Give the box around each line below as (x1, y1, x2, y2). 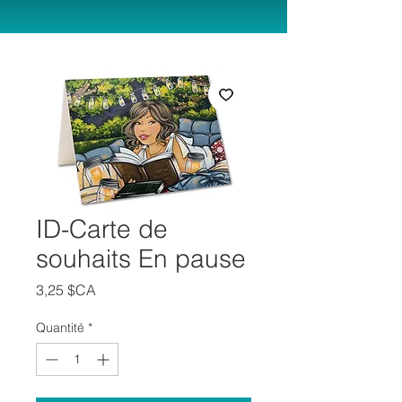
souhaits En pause (36, 243, 246, 274)
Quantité (36, 319, 84, 336)
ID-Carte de (36, 214, 168, 244)
